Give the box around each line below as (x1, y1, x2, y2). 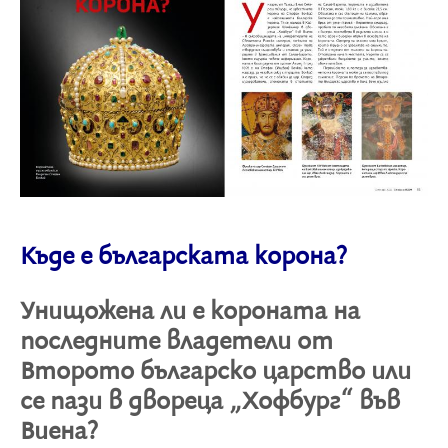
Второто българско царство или (20, 357, 411, 388)
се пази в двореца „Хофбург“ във (20, 387, 400, 418)
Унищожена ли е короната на (20, 297, 360, 328)
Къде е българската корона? (20, 242, 348, 273)
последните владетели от (20, 327, 333, 358)
